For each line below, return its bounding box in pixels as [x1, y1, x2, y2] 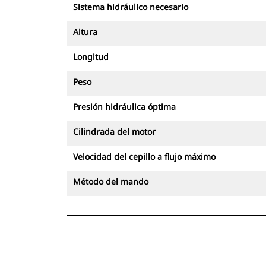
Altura [73, 26, 97, 37]
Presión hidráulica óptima [73, 101, 176, 112]
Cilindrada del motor [73, 126, 156, 137]
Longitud [73, 51, 109, 62]
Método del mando [73, 176, 148, 187]
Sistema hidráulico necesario [73, 1, 188, 12]
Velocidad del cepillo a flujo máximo [73, 151, 216, 162]
